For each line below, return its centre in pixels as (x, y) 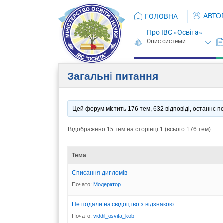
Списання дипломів (100, 172)
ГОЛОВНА (161, 16)
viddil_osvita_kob (114, 215)
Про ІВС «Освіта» (175, 32)
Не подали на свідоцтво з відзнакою (123, 204)
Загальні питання (113, 76)
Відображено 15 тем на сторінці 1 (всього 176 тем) (139, 129)
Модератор (107, 184)
